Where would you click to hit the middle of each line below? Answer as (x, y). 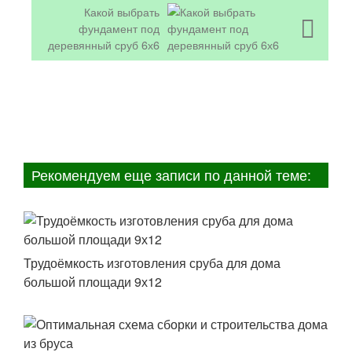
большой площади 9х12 (93, 281)
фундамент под (119, 27)
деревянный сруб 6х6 (103, 44)
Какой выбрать (121, 11)
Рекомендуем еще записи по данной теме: (171, 174)
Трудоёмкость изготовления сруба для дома (152, 262)
